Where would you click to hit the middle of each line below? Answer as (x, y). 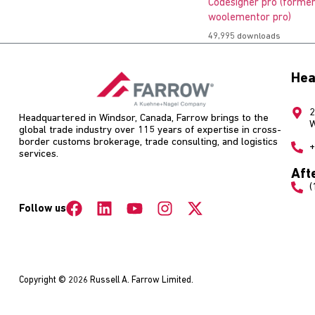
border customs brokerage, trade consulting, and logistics (148, 143)
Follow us (42, 210)
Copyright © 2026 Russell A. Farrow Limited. (106, 281)
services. (38, 155)
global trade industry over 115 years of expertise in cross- (150, 131)
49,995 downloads (244, 36)
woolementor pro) (250, 18)
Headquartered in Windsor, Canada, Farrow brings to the (143, 119)
